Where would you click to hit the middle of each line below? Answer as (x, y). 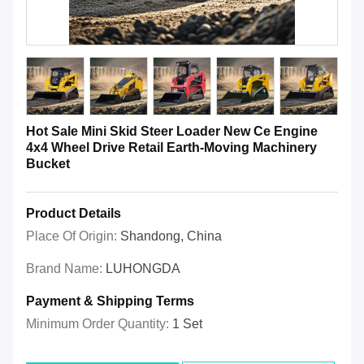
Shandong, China (171, 236)
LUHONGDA (143, 269)
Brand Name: (66, 269)
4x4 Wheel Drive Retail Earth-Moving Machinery (171, 148)
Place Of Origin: (73, 236)
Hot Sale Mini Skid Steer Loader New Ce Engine (172, 132)
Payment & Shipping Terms (110, 301)
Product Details (74, 214)
